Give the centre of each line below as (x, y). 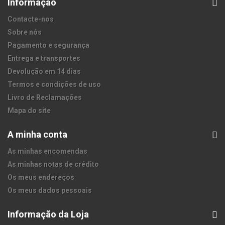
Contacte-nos (31, 19)
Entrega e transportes (44, 59)
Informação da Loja (48, 214)
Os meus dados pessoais (50, 191)
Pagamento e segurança (48, 45)
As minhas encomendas (47, 151)
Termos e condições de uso (54, 85)
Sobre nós (25, 32)
